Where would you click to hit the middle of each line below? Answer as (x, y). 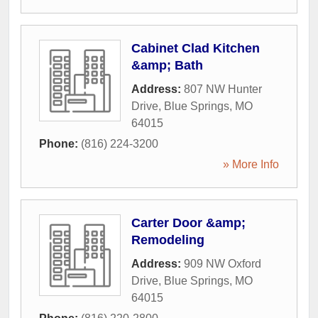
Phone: (60, 144)
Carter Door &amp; (188, 223)
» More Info (251, 164)
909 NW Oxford (223, 264)
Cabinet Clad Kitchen (196, 48)
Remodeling (168, 240)
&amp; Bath (167, 65)
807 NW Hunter (223, 89)
